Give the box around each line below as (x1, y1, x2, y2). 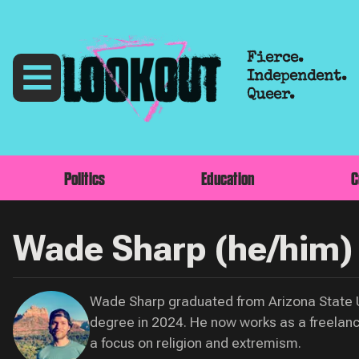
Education (201, 169, 255, 188)
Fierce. (247, 50, 304, 67)
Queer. (247, 87, 295, 104)
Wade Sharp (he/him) (13, 228, 353, 269)
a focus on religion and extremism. (90, 335, 301, 351)
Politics (64, 169, 105, 188)
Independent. (247, 69, 347, 86)
